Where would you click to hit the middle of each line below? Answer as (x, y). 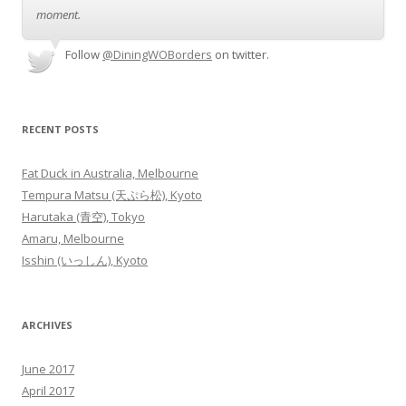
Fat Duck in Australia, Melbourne (110, 173)
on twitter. (242, 54)
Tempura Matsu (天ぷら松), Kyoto (112, 194)
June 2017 (48, 368)
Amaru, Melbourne (73, 238)
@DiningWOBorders (157, 54)
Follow (82, 54)
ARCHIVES (47, 324)
